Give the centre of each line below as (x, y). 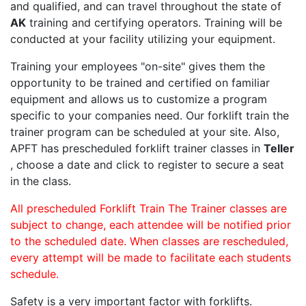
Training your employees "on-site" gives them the (138, 67)
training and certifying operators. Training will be (154, 23)
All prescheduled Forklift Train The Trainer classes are (149, 209)
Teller (279, 149)
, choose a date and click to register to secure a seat (147, 165)
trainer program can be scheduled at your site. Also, (145, 132)
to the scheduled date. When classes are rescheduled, (149, 241)
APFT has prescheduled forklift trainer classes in (137, 149)
